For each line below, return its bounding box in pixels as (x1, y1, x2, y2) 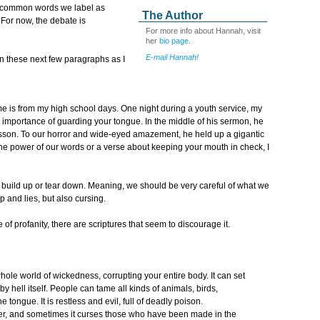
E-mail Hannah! (146, 52, 199, 61)
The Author (142, 9, 203, 21)
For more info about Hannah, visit (146, 26, 261, 35)
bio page (159, 36, 189, 45)
